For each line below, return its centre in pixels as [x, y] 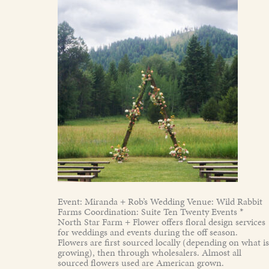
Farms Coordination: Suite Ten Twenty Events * [150, 211]
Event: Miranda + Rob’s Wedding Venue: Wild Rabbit [160, 201]
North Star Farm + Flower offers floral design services [162, 222]
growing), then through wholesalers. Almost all [150, 252]
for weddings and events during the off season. [148, 232]
